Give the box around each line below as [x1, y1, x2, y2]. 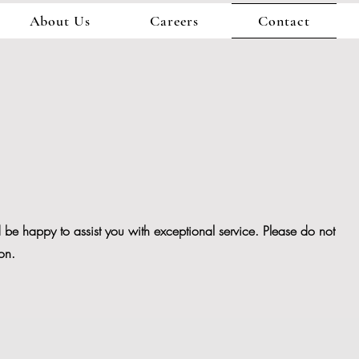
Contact [258, 12, 310, 30]
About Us [29, 12, 91, 30]
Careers [150, 12, 199, 30]
